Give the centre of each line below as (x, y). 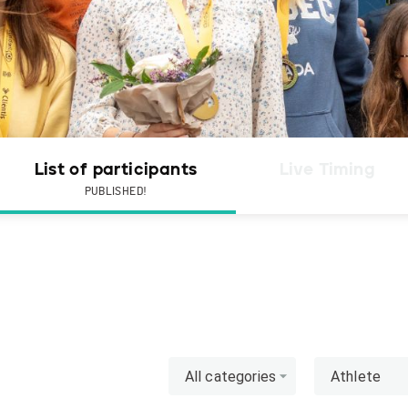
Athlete (356, 376)
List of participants (116, 170)
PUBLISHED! (116, 192)
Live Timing (326, 170)
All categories (230, 376)
